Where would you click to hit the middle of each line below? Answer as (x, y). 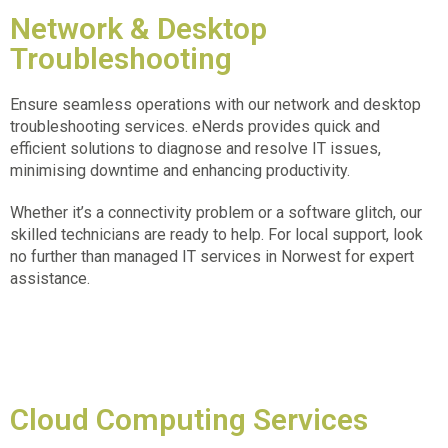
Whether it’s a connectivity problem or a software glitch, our (216, 212)
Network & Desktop (138, 28)
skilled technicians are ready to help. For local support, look (216, 234)
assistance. (50, 278)
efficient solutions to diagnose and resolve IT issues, (195, 148)
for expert (377, 256)
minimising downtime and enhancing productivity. (182, 170)
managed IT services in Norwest (227, 256)
